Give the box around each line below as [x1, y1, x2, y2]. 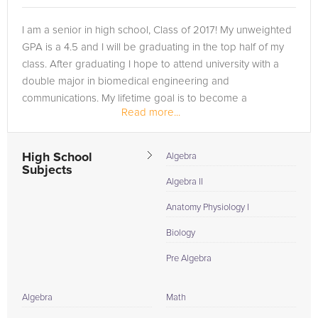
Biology [166, 229, 195, 238]
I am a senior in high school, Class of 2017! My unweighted [22, 25, 292, 35]
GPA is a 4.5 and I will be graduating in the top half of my [22, 42, 284, 53]
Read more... [121, 107, 180, 118]
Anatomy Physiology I [166, 203, 249, 212]
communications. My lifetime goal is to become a [22, 93, 247, 104]
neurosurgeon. [22, 110, 91, 121]
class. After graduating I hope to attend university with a [22, 59, 279, 70]
